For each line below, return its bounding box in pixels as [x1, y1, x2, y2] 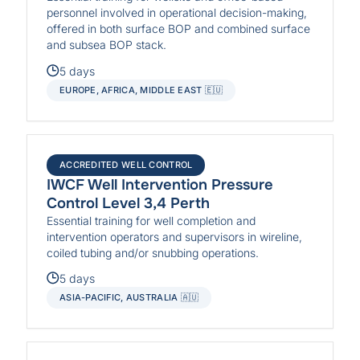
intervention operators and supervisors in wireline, [47, 229, 303, 243]
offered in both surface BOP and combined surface [47, 22, 311, 36]
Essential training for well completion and [47, 213, 256, 227]
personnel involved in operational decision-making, [47, 6, 308, 20]
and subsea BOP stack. [47, 38, 167, 52]
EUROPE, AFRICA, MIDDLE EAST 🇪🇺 [59, 84, 223, 96]
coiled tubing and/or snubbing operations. [47, 245, 260, 260]
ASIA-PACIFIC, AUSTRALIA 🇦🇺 [59, 291, 199, 303]
